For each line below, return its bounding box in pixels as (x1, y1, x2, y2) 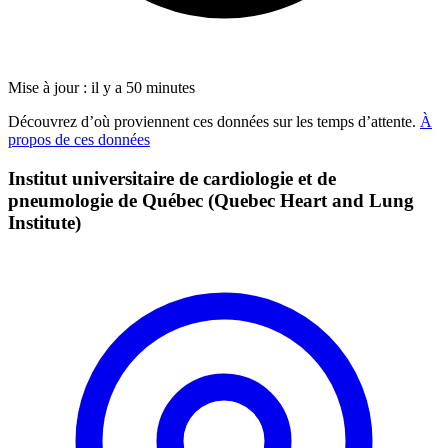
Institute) (8, 211, 81, 233)
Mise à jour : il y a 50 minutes (8, 78, 195, 96)
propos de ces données (8, 130, 150, 148)
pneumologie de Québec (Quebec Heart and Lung (8, 189, 414, 211)
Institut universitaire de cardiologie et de (8, 167, 336, 189)
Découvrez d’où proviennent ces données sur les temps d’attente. (8, 112, 420, 130)
